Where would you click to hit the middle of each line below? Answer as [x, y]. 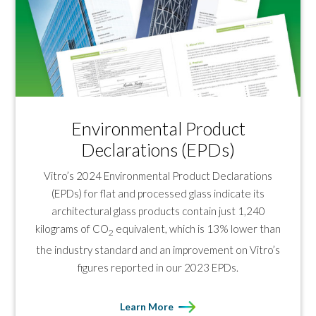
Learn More [147, 307]
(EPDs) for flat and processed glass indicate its [158, 194]
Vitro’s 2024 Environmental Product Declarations [158, 176]
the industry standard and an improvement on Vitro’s [158, 250]
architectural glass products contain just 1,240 [158, 211]
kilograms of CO [72, 229]
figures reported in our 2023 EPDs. [158, 268]
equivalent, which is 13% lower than [197, 229]
